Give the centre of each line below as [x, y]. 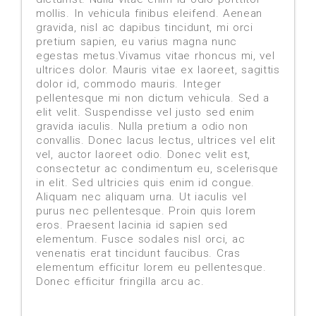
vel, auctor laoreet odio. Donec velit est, [144, 155]
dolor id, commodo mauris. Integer [129, 84]
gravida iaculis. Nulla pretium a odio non [142, 127]
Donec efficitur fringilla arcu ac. [120, 282]
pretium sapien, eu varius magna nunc [136, 42]
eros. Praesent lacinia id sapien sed [132, 225]
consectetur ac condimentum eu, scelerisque [157, 169]
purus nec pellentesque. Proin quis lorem [146, 211]
